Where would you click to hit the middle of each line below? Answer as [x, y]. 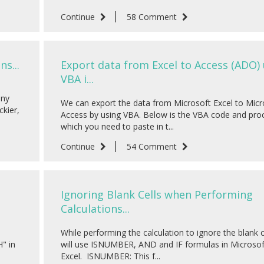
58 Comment [153, 17]
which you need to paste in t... [117, 127]
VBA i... [77, 79]
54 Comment [153, 147]
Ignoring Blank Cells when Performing [157, 195]
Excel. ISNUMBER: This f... [110, 256]
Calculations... [95, 209]
